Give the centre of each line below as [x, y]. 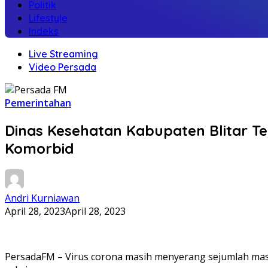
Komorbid [39, 148]
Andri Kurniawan [42, 198]
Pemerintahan [38, 103]
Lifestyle [48, 18]
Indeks [44, 31]
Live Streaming [63, 54]
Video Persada [63, 67]
